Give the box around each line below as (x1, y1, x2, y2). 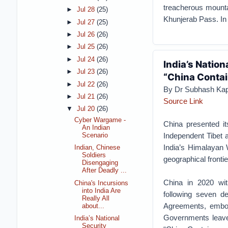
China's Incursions (74, 179, 129, 187)
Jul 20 (76, 105, 97, 113)
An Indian (82, 124, 110, 131)
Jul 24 (76, 55, 97, 63)
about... (82, 202, 105, 210)
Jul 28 (76, 6, 97, 14)
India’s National (74, 215, 120, 222)
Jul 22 (76, 80, 97, 88)
